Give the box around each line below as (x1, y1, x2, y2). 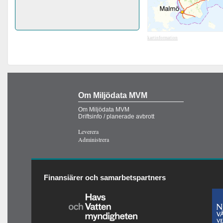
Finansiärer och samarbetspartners (44, 173, 166, 182)
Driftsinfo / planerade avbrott (78, 112, 155, 120)
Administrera (78, 135, 110, 143)
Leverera (78, 127, 99, 135)
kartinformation (147, 35, 178, 40)
